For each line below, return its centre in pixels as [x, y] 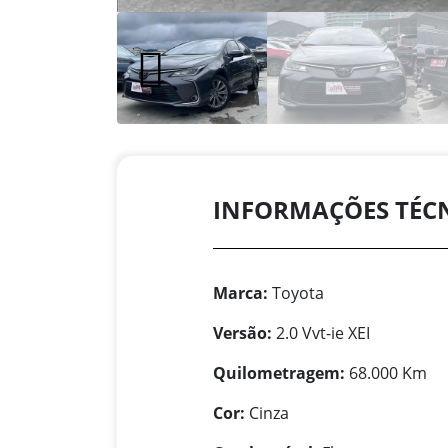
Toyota [296, 293]
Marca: [240, 293]
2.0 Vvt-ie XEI [321, 333]
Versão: [242, 333]
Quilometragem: [279, 373]
